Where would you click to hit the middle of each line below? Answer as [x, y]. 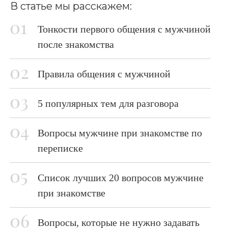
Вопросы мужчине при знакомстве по [120, 133]
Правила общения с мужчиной [104, 74]
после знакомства [76, 44]
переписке [60, 148]
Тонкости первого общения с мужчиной [124, 29]
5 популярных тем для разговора [108, 103]
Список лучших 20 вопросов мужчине [121, 178]
